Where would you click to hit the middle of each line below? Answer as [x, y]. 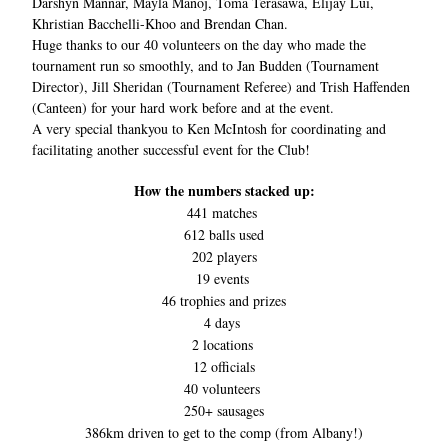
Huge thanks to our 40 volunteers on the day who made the [199, 44]
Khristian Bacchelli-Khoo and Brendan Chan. [160, 23]
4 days [224, 322]
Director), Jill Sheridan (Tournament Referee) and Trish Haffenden [221, 86]
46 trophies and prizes [224, 300]
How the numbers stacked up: [224, 190]
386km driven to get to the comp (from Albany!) [224, 432]
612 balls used [224, 234]
